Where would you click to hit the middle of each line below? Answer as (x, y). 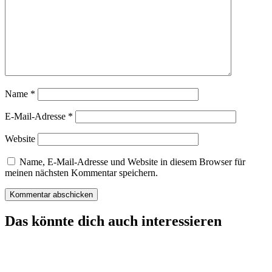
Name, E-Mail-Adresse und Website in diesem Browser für (132, 161)
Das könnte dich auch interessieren (113, 221)
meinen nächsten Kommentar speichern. (81, 172)
